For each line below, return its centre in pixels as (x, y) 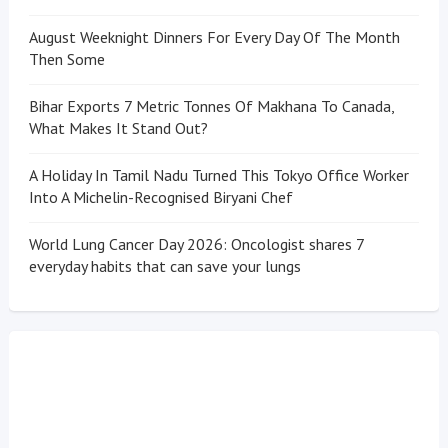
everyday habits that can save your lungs (164, 266)
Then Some (66, 59)
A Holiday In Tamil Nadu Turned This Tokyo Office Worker (218, 175)
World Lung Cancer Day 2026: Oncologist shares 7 (196, 244)
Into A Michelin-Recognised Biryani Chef (160, 197)
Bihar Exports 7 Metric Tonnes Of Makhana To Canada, (211, 106)
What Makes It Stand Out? (118, 128)
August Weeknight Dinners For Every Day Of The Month (214, 37)
